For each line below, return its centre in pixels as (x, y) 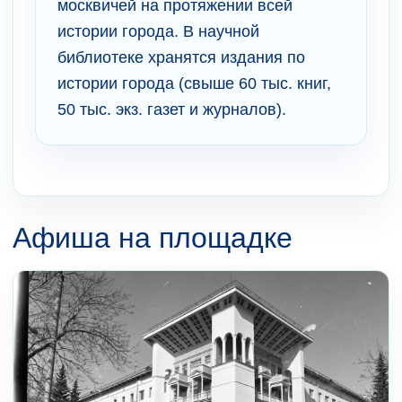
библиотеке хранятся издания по (181, 57)
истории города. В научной (158, 31)
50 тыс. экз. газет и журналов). (172, 109)
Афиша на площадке (153, 237)
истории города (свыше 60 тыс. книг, (194, 83)
